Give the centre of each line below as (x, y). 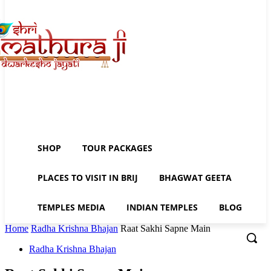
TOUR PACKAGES (117, 148)
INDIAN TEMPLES (162, 207)
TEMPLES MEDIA (71, 207)
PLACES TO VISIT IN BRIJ (88, 178)
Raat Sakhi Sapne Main (165, 228)
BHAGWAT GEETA (195, 178)
